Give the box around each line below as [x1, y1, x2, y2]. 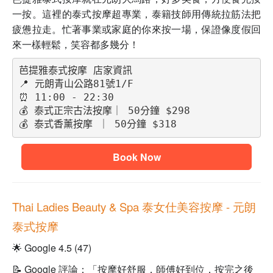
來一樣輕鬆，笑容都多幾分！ [12, 37, 139, 51]
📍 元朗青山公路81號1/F [18, 78, 133, 90]
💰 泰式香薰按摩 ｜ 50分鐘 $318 [18, 118, 177, 130]
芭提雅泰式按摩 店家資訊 [18, 65, 132, 77]
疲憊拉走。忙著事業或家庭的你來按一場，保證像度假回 [12, 21, 261, 36]
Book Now [112, 149, 161, 164]
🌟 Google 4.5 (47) [12, 240, 91, 255]
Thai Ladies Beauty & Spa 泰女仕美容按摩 [12, 198, 226, 214]
